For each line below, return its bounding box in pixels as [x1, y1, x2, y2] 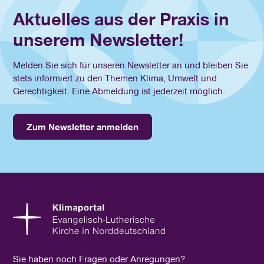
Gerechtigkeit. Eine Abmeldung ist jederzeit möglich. [13, 84, 226, 97]
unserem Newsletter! [13, 28, 184, 51]
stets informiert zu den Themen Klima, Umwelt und [13, 71, 217, 84]
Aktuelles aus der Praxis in [13, 8, 230, 30]
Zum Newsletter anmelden [27, 121, 139, 133]
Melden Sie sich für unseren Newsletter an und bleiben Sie [13, 58, 249, 71]
